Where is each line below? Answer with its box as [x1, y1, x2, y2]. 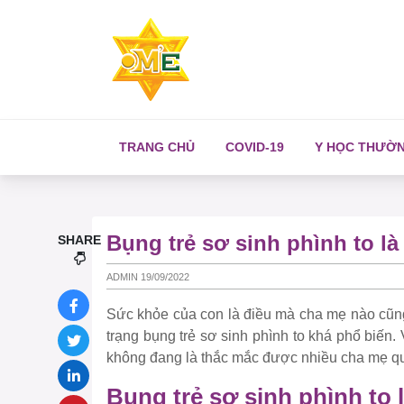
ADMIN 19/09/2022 [106, 271, 189, 282]
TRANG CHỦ [119, 140, 195, 154]
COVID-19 [225, 140, 284, 154]
